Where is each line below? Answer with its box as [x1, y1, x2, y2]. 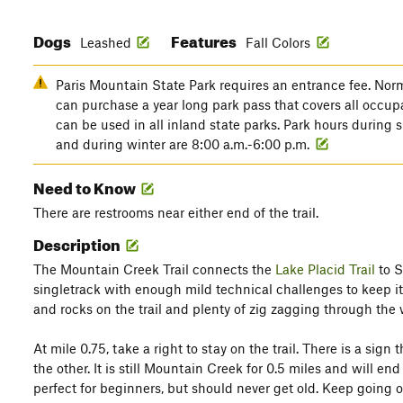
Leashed [80, 34, 131, 50]
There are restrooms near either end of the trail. [33, 204, 318, 220]
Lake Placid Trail [275, 261, 375, 277]
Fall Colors [246, 34, 314, 50]
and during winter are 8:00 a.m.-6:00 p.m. [56, 136, 313, 152]
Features [171, 27, 239, 51]
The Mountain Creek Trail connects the [33, 261, 275, 277]
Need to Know [33, 174, 139, 198]
